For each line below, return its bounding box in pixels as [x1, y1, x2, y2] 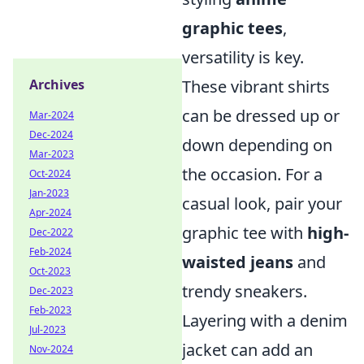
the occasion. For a [182, 162, 323, 185]
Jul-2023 [29, 323, 66, 336]
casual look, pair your [182, 192, 342, 214]
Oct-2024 [29, 167, 71, 180]
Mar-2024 [29, 108, 74, 122]
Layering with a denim [182, 309, 348, 331]
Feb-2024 [29, 245, 71, 258]
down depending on [182, 133, 332, 156]
